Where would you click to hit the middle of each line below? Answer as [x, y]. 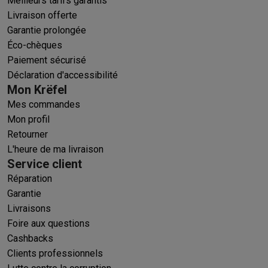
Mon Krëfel [37, 89]
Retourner [28, 134]
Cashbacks [30, 238]
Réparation [30, 178]
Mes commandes [44, 104]
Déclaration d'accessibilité [63, 75]
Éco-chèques [35, 45]
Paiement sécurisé [47, 60]
